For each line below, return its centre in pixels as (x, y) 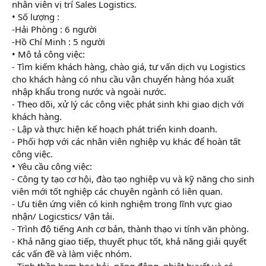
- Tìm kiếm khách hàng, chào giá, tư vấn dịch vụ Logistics (129, 66)
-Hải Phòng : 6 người (54, 29)
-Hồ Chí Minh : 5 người (58, 41)
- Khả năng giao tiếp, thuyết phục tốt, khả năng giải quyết (129, 241)
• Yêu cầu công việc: (52, 166)
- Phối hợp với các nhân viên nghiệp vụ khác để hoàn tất (126, 141)
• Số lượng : (36, 16)
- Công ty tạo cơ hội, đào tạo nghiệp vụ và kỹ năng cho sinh (133, 178)
